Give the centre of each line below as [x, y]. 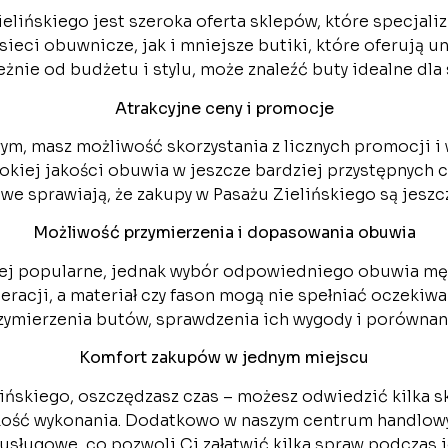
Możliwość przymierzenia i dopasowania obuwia [224, 233]
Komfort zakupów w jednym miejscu [224, 358]
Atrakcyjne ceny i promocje [224, 108]
